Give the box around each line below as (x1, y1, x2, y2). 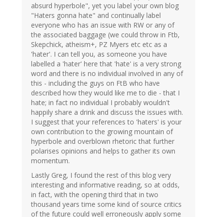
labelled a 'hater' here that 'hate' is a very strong (31, 59, 181, 69)
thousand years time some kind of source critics (31, 200, 182, 209)
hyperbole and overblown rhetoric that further (31, 137, 174, 146)
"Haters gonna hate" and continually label (31, 11, 161, 20)
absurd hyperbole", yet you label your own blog (31, 1, 179, 11)
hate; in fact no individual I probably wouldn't (31, 98, 170, 108)
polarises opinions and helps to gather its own (31, 146, 175, 156)
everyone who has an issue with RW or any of (31, 20, 174, 30)
